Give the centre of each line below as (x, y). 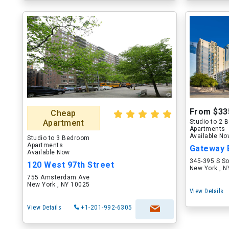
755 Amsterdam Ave (59, 177)
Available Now (49, 152)
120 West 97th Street (71, 165)
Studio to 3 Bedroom (59, 138)
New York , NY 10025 (59, 185)
